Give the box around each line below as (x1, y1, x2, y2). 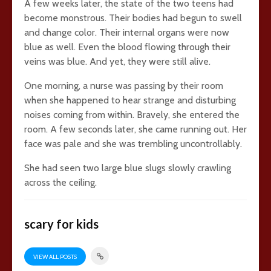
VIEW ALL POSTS (33, 252, 77, 261)
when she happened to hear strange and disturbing (24, 94, 236, 106)
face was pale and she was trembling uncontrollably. (24, 138, 242, 149)
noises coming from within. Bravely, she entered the (24, 109, 240, 120)
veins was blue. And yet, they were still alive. (24, 56, 211, 67)
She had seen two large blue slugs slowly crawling (24, 162, 231, 174)
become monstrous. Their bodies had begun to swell (24, 12, 242, 24)
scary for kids (24, 217, 99, 231)
